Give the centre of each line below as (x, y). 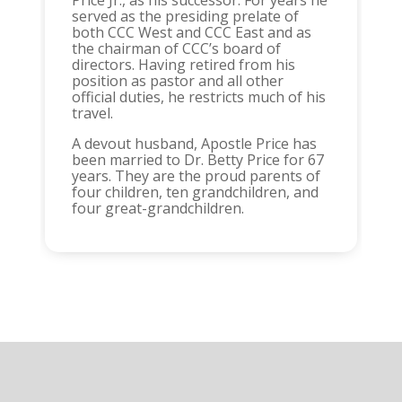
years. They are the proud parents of (196, 176)
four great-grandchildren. (157, 209)
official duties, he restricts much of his (198, 97)
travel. (92, 114)
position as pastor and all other (177, 81)
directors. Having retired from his (183, 65)
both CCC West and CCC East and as (191, 33)
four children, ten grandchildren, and (195, 192)
